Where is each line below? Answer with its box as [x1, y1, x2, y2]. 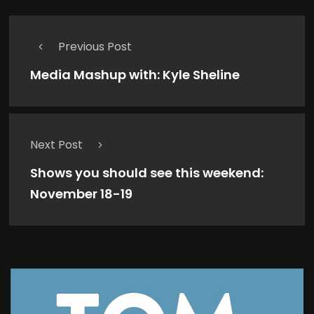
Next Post [30, 136, 83, 153]
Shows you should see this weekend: [30, 163, 264, 182]
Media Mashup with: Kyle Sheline [30, 65, 240, 83]
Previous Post [58, 38, 132, 55]
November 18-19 [30, 184, 132, 203]
